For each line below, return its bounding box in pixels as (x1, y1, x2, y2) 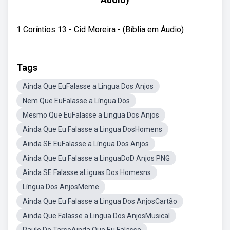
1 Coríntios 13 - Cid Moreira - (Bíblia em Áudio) (16, 25, 184, 34)
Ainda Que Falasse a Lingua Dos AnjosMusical (23, 212, 170, 220)
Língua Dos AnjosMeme (23, 183, 99, 191)
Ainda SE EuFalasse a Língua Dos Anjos (23, 140, 149, 148)
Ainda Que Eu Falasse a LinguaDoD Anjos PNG (23, 154, 170, 162)
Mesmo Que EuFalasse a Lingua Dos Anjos (23, 111, 159, 119)
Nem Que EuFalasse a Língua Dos (23, 97, 130, 105)
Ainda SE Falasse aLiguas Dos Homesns (23, 168, 151, 177)
